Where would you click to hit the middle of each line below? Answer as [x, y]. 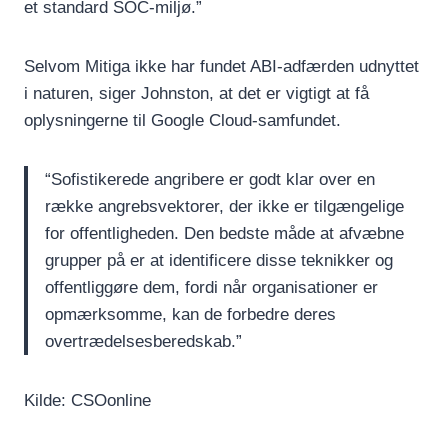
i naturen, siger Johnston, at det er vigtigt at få [196, 93]
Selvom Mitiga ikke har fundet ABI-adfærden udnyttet [221, 66]
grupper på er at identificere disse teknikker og [219, 260]
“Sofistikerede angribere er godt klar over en [210, 179]
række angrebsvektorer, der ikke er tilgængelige [224, 206]
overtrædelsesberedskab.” [143, 341]
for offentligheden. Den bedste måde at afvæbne [224, 233]
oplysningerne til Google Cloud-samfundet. [182, 120]
